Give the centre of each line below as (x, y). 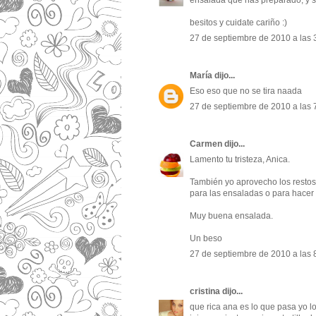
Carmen (206, 144)
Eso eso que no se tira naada (246, 91)
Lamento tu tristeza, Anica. (240, 160)
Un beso (206, 239)
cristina (205, 292)
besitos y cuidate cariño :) (238, 23)
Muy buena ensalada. (231, 216)
